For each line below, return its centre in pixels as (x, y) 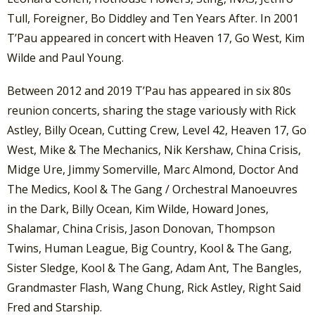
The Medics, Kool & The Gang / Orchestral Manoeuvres (152, 189)
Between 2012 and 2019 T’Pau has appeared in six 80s (149, 91)
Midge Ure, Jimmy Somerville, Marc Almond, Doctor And (153, 170)
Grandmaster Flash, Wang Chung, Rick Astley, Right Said (154, 288)
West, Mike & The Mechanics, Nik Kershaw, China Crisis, (154, 150)
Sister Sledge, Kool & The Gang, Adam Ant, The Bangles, (154, 268)
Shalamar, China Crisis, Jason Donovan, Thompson (141, 229)
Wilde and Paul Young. (65, 58)
